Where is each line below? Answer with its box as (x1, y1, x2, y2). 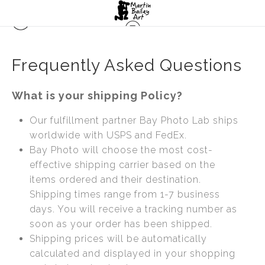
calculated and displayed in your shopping (30, 247, 235, 259)
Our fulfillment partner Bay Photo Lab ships (30, 114, 238, 126)
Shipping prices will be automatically (30, 232, 207, 244)
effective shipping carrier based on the (30, 159, 215, 170)
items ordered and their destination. (30, 173, 201, 185)
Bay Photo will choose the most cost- (30, 144, 213, 156)
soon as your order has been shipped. (30, 218, 212, 230)
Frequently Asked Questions (12, 55, 242, 75)
